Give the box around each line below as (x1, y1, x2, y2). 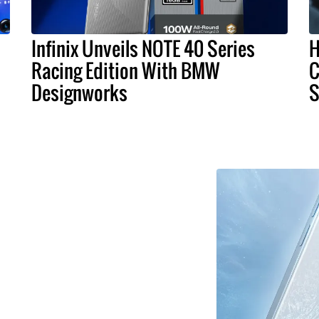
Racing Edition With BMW (31, 56, 220, 85)
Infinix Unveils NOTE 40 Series (31, 34, 255, 63)
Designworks (31, 78, 127, 108)
